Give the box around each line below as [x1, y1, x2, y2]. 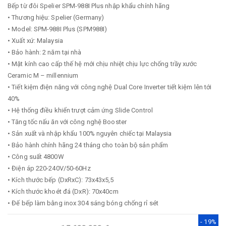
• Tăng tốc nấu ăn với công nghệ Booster [8, 118, 127, 126]
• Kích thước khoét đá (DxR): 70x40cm [8, 188, 119, 195]
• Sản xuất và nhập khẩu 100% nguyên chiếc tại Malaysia [8, 130, 172, 137]
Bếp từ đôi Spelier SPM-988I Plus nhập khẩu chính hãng [8, 2, 170, 10]
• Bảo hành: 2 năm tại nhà [8, 48, 82, 56]
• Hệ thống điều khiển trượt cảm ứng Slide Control [8, 106, 153, 114]
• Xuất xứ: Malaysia [8, 37, 63, 44]
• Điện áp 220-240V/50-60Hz [8, 164, 91, 172]
